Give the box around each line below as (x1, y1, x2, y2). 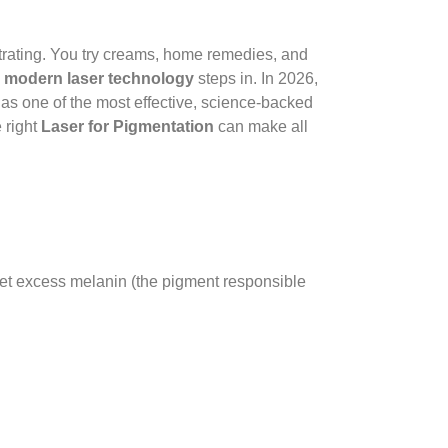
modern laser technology (4, 70, 194, 87)
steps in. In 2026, (194, 70, 318, 87)
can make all (214, 118, 308, 135)
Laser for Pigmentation (41, 118, 214, 135)
